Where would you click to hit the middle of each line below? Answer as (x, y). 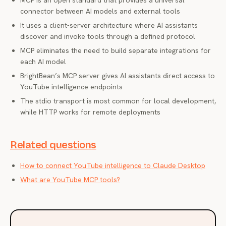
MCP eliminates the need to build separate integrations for (116, 50)
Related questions (53, 145)
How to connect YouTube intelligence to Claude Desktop (113, 165)
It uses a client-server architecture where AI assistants (109, 25)
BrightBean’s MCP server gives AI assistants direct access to (118, 76)
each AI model (43, 62)
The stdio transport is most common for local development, (118, 101)
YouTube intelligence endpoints (71, 87)
